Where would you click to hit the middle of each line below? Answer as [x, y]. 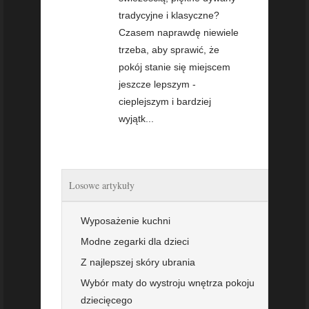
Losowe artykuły [102, 185]
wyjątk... [137, 118]
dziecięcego [107, 300]
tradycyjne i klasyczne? [169, 15]
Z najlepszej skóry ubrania [138, 262]
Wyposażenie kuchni [126, 220]
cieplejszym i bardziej [165, 101]
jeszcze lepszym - [158, 84]
